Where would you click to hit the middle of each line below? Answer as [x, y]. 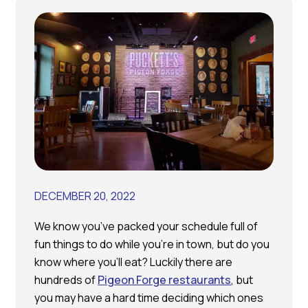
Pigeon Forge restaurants [165, 280]
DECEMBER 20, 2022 [85, 196]
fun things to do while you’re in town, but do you [152, 244]
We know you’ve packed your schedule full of [146, 227]
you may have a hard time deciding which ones [149, 298]
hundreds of [66, 280]
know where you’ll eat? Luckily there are [134, 262]
